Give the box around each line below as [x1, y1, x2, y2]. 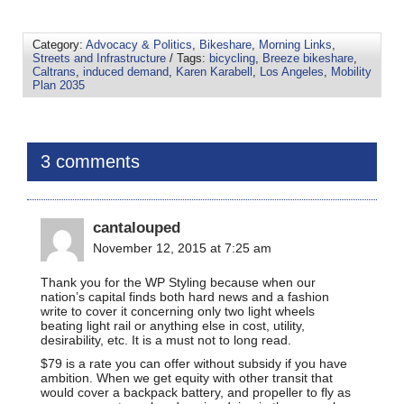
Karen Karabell [176, 64, 252, 78]
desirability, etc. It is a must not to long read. [41, 332, 291, 347]
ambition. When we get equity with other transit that [41, 370, 333, 385]
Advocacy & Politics [86, 37, 192, 51]
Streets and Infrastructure [32, 50, 166, 65]
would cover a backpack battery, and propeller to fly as [41, 384, 351, 399]
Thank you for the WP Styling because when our [41, 274, 316, 289]
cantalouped [93, 217, 180, 236]
